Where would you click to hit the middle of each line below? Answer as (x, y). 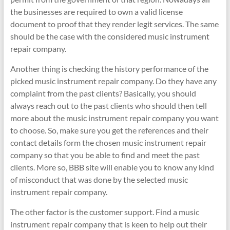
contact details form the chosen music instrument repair (108, 142)
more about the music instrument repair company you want (114, 118)
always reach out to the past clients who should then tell (108, 106)
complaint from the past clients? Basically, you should (103, 93)
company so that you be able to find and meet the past (105, 155)
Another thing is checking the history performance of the (109, 69)
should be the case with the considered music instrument (110, 36)
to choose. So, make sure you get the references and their (109, 130)
